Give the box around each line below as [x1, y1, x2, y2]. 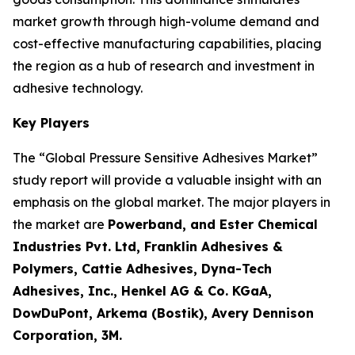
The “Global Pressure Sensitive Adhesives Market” [13, 150, 318, 166]
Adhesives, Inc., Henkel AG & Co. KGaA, [13, 283, 272, 299]
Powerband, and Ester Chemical [108, 216, 318, 232]
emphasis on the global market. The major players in [13, 194, 330, 210]
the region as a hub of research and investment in [13, 58, 315, 74]
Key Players [13, 115, 90, 131]
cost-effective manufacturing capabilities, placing [13, 36, 322, 52]
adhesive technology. [13, 80, 143, 96]
